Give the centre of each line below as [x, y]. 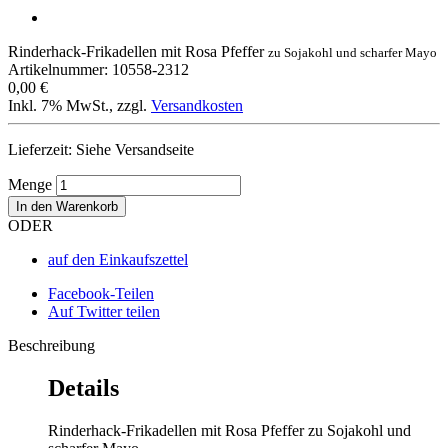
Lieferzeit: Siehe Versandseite [101, 149]
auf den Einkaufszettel [118, 259]
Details [83, 387]
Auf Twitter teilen [104, 311]
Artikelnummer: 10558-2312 [98, 69]
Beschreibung [51, 345]
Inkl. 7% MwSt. [58, 105]
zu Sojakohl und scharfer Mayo [352, 52]
